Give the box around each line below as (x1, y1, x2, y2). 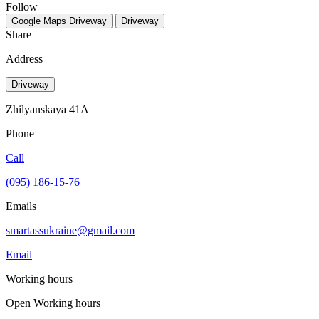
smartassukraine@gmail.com (6, 224, 135, 236)
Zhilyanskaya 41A (6, 103, 89, 115)
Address (6, 52, 43, 65)
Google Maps (11, 15, 66, 26)
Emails (6, 199, 36, 212)
